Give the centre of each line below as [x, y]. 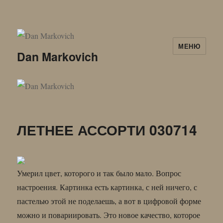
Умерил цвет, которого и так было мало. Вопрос [99, 173]
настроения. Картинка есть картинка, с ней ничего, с [107, 187]
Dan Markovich [58, 57]
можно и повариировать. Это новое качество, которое [109, 215]
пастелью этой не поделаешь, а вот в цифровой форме [109, 201]
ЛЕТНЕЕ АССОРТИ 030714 [107, 129]
